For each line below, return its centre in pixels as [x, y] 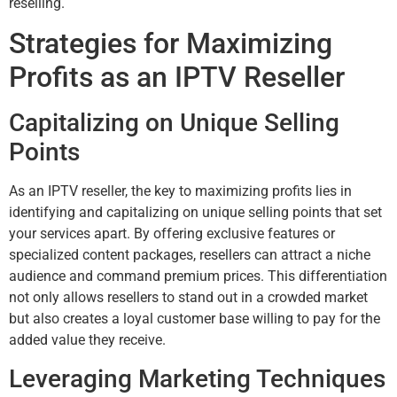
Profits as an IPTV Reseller [177, 78]
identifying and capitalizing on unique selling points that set [195, 213]
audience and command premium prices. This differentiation [198, 276]
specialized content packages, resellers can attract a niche [190, 255]
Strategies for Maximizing [171, 44]
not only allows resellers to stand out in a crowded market [188, 298]
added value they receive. [87, 340]
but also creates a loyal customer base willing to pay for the [195, 319]
